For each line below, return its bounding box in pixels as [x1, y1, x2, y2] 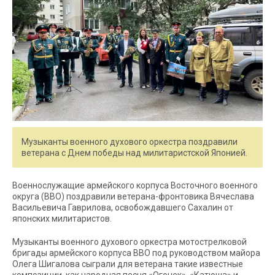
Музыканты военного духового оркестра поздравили [21, 137, 238, 147]
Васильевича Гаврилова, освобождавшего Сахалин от [12, 203, 233, 213]
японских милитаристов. [12, 214, 112, 224]
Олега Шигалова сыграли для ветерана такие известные [12, 259, 243, 269]
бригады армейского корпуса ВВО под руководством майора [12, 248, 260, 258]
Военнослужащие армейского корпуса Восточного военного [12, 180, 258, 191]
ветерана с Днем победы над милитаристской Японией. [21, 148, 247, 158]
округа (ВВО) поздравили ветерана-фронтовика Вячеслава [12, 192, 254, 202]
